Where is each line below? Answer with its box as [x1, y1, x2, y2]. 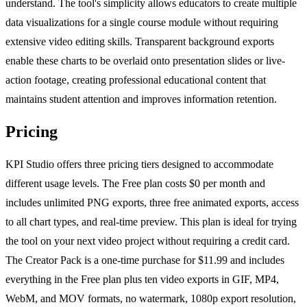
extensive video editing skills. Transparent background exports [5, 36, 274, 48]
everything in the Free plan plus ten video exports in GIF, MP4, [5, 273, 279, 285]
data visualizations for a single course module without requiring [5, 16, 278, 29]
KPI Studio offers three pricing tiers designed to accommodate [5, 158, 273, 170]
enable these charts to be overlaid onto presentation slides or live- [5, 55, 285, 67]
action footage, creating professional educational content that [5, 74, 266, 86]
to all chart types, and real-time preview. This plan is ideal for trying [5, 216, 297, 228]
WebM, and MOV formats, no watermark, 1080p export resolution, [5, 293, 296, 304]
